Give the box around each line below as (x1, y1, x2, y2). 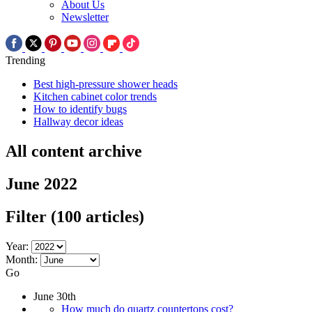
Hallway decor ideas (33, 116, 123, 128)
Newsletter (61, 11, 109, 24)
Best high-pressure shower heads (33, 78, 178, 91)
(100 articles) (51, 207, 144, 226)
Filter (6, 207, 51, 226)
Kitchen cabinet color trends (33, 91, 157, 103)
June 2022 (6, 174, 77, 193)
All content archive (6, 141, 142, 160)
